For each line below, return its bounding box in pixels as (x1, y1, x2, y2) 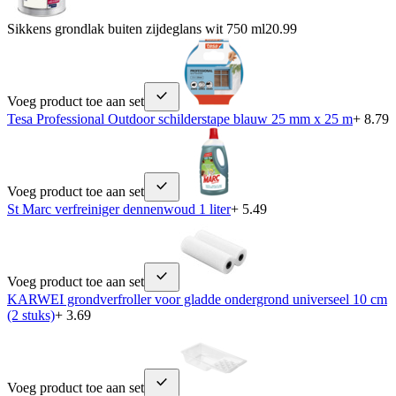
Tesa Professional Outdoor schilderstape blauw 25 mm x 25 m (7, 110, 353, 126)
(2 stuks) (7, 307, 55, 323)
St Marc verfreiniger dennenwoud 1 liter (7, 201, 231, 217)
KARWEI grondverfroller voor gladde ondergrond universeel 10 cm (7, 291, 387, 307)
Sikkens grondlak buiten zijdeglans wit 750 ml (7, 20, 265, 36)
